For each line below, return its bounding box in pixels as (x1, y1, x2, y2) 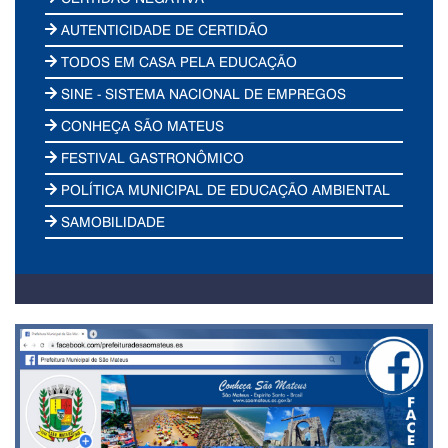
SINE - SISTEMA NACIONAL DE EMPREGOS (57, 83, 347, 103)
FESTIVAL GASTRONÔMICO (57, 147, 245, 167)
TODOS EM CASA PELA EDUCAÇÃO (57, 51, 298, 71)
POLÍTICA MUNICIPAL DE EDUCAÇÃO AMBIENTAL (57, 179, 391, 199)
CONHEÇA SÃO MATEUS (57, 115, 225, 135)
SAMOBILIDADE (57, 211, 166, 231)
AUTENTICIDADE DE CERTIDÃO (57, 19, 269, 39)
